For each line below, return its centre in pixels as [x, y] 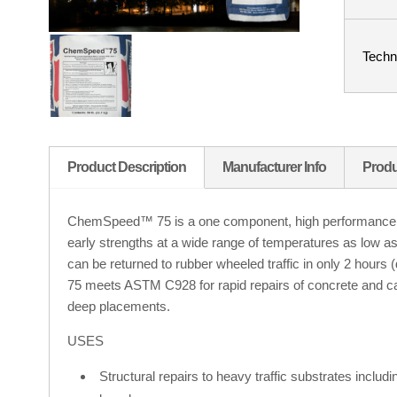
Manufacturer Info [274, 167]
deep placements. [118, 306]
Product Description [126, 167]
